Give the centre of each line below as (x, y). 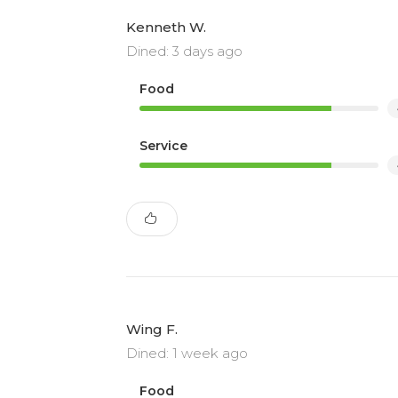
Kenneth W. (166, 27)
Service (163, 145)
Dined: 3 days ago (184, 51)
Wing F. (152, 329)
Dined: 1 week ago (187, 353)
